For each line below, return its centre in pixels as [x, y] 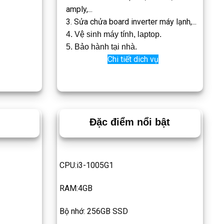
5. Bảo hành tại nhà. [101, 46]
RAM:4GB [76, 188]
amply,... [79, 9]
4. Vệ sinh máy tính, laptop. [113, 34]
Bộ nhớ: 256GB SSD [93, 211]
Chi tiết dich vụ [133, 59]
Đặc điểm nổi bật [130, 122]
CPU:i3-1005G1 [86, 165]
